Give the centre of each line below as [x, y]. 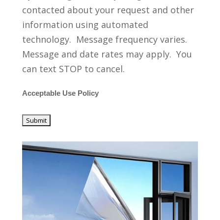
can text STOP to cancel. [77, 69]
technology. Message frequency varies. [106, 40]
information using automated [85, 25]
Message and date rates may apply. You [107, 54]
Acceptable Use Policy [60, 94]
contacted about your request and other [108, 10]
